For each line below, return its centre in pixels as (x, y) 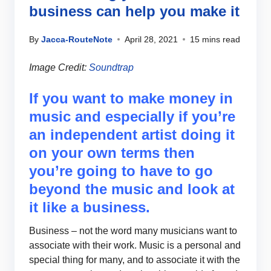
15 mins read (215, 39)
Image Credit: (59, 67)
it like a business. (90, 207)
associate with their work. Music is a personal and (135, 245)
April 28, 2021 (151, 39)
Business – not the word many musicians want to (133, 230)
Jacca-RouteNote (77, 39)
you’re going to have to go (121, 171)
